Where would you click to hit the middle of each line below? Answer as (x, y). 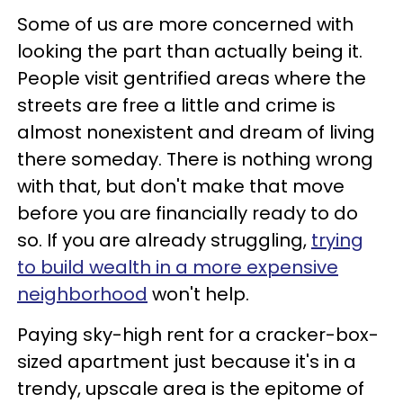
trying (337, 241)
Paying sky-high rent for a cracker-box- (198, 335)
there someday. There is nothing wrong (195, 160)
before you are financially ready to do (188, 214)
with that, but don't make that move (181, 187)
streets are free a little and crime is (176, 106)
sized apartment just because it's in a (187, 362)
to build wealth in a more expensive (178, 268)
